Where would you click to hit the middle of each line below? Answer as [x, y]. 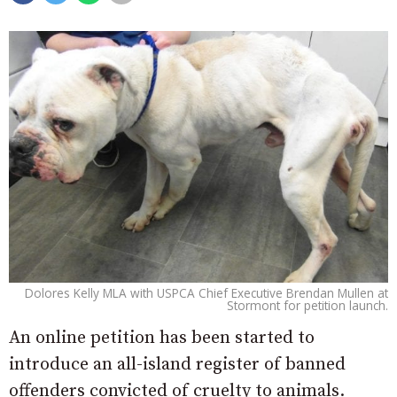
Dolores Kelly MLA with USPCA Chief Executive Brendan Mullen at [206, 292]
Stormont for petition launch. [307, 305]
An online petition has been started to [162, 338]
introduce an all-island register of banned [177, 364]
